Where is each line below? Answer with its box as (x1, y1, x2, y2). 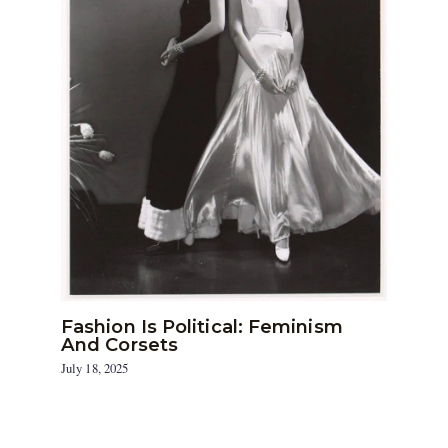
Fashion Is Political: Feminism (61, 314, 343, 338)
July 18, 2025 (61, 359, 129, 377)
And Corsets (61, 332, 179, 356)
